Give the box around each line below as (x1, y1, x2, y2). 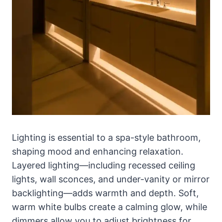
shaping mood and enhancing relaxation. (12, 146, 183, 157)
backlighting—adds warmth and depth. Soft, (12, 187, 199, 198)
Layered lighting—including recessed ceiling (12, 160, 195, 170)
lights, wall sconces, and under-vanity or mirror (12, 173, 210, 184)
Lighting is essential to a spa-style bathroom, (12, 132, 201, 143)
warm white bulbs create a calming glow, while (12, 201, 207, 212)
